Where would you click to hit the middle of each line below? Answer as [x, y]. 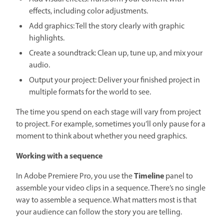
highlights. [47, 38]
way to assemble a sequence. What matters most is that [106, 200]
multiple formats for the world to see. [90, 92]
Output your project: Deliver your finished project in [114, 80]
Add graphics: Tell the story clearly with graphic [107, 26]
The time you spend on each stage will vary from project [108, 112]
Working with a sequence [59, 156]
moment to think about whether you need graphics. [101, 136]
